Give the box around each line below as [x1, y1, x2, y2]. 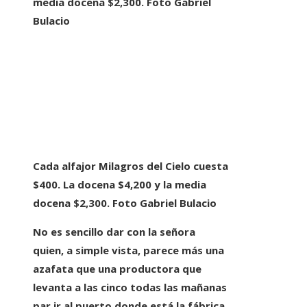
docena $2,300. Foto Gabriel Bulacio [33, 196, 217, 210]
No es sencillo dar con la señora [33, 225, 195, 239]
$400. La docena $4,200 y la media [33, 177, 206, 192]
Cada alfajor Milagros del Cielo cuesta [33, 159, 228, 173]
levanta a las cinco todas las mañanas [33, 280, 227, 295]
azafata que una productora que [33, 262, 201, 276]
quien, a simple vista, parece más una [33, 243, 224, 258]
